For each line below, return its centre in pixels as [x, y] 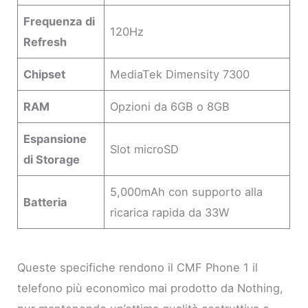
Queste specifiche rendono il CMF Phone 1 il [138, 267]
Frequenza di [59, 21]
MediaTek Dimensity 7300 [180, 74]
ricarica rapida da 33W [170, 212]
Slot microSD [145, 149]
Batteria [46, 202]
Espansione [55, 139]
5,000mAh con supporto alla [187, 191]
